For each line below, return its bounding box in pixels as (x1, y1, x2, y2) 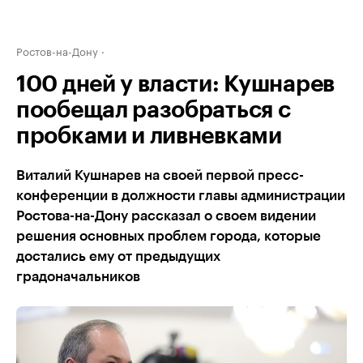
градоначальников (16, 270, 140, 284)
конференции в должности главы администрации (16, 189, 345, 203)
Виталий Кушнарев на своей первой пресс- (16, 169, 304, 182)
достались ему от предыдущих (16, 250, 220, 263)
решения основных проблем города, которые (16, 229, 321, 243)
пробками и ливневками (16, 125, 282, 147)
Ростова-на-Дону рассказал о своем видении (16, 209, 316, 223)
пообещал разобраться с (16, 99, 291, 122)
